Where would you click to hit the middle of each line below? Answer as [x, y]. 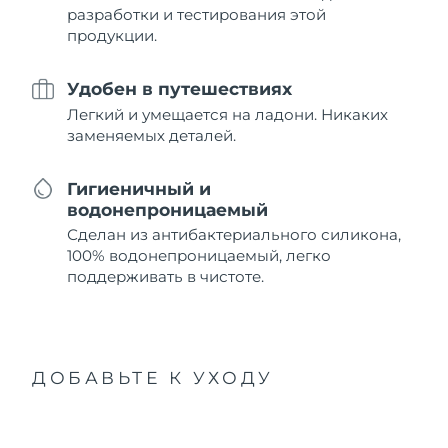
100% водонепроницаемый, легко [199, 256]
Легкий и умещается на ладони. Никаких [228, 114]
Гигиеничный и [139, 188]
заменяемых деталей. [152, 135]
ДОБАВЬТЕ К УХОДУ [153, 378]
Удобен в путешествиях [180, 89]
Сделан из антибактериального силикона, [234, 235]
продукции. [112, 35]
